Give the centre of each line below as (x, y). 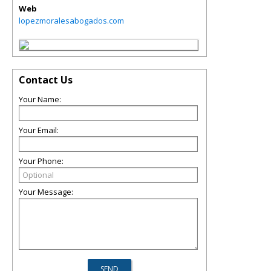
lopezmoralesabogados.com (71, 21)
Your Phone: (41, 161)
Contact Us (46, 80)
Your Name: (40, 99)
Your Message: (46, 192)
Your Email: (39, 130)
